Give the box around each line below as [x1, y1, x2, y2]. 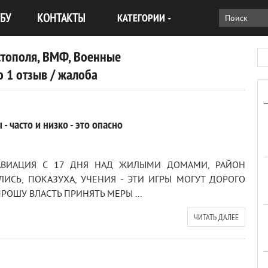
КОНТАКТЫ [37, 10, 85, 25]
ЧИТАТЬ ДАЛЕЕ [194, 212, 239, 223]
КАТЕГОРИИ [117, 11, 165, 25]
